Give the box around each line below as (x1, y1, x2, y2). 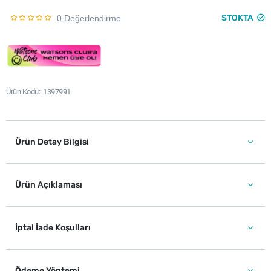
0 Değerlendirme (57, 13, 121, 23)
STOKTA (221, 13, 253, 23)
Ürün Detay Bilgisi (15, 137, 89, 147)
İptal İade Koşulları (15, 223, 91, 233)
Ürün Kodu (6, 87, 39, 96)
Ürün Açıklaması (15, 180, 82, 190)
